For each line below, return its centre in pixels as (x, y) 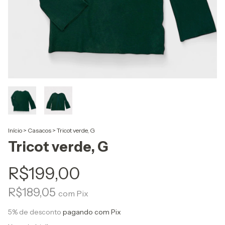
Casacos (39, 131)
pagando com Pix (91, 212)
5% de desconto (35, 212)
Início (15, 131)
